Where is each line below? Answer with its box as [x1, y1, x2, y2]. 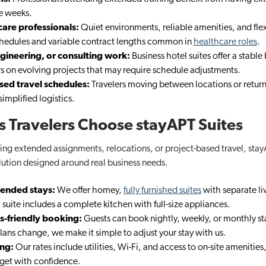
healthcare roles [194, 37, 257, 47]
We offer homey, [55, 186, 123, 196]
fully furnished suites [123, 186, 201, 196]
